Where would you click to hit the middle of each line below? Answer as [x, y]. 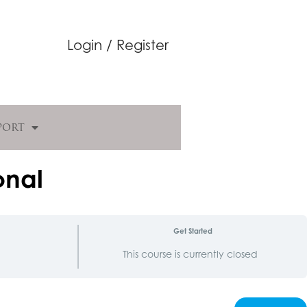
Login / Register [118, 45]
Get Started [193, 230]
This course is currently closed [191, 254]
